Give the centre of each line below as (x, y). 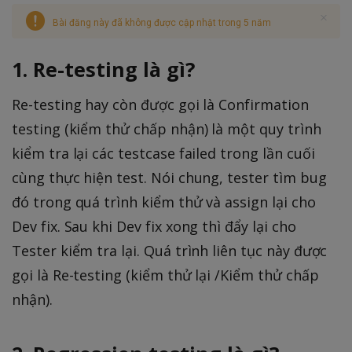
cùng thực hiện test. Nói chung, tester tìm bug (169, 178)
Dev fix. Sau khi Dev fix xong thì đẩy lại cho (154, 227)
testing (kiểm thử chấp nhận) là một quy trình (167, 129)
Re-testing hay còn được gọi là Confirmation (160, 105)
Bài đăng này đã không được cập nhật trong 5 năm (162, 23)
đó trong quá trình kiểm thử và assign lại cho (164, 202)
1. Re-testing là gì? (103, 70)
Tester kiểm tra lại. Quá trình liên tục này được (170, 251)
